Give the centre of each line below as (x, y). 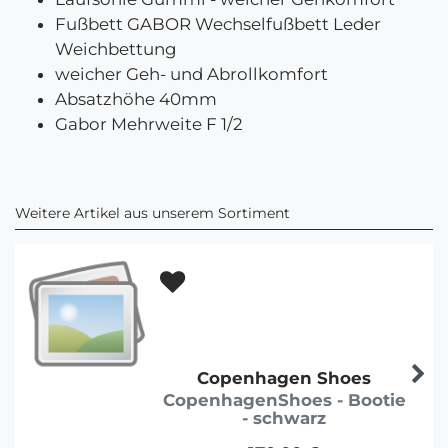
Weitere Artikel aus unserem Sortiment (152, 212)
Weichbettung (116, 49)
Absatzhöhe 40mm (136, 99)
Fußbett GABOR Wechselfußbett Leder (218, 24)
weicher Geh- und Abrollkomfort (191, 74)
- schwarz (284, 418)
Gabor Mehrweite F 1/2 (149, 124)
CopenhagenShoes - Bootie (284, 400)
